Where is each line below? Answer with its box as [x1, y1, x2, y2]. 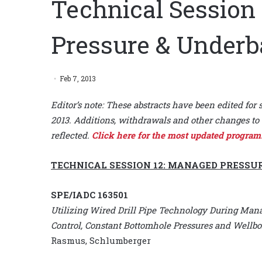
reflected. [51, 129, 92, 141]
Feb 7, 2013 [60, 73, 96, 83]
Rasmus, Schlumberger [51, 234, 151, 246]
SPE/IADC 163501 [51, 188, 128, 201]
